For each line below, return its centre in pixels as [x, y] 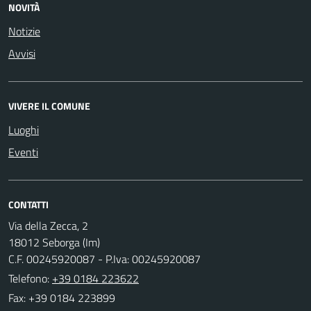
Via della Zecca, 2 [48, 225]
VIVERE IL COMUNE [49, 106]
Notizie [24, 31]
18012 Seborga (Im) [54, 242]
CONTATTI [28, 204]
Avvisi [22, 53]
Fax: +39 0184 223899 [62, 297]
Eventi [23, 152]
